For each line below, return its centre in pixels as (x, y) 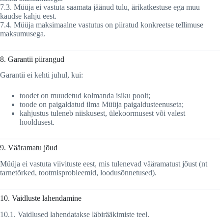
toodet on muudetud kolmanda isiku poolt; (85, 96)
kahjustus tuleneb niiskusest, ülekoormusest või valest (102, 113)
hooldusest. (37, 122)
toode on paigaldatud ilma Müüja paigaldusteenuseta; (102, 105)
